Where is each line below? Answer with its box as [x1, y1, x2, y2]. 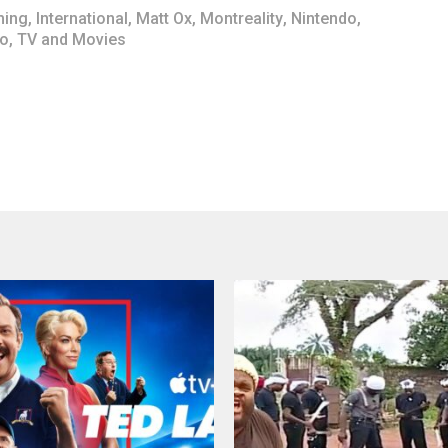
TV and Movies [17, 30, 126, 49]
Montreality [200, 9, 283, 28]
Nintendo [291, 9, 357, 28]
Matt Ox [136, 9, 192, 28]
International [36, 9, 128, 28]
